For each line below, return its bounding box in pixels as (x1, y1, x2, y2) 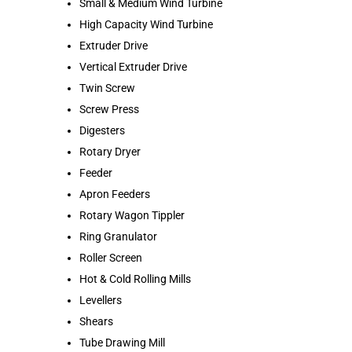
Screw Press (79, 102, 139, 115)
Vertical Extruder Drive (79, 60, 187, 73)
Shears (79, 314, 113, 328)
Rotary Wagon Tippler (79, 208, 185, 222)
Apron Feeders (79, 187, 150, 200)
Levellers (79, 293, 122, 306)
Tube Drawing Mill (79, 335, 165, 349)
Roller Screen (79, 251, 142, 264)
